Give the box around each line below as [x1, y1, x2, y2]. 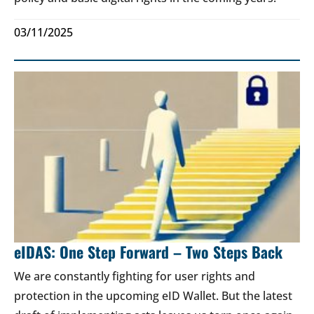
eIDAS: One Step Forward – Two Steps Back [14, 240, 282, 264]
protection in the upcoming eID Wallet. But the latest [14, 288, 292, 304]
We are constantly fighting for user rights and [14, 268, 255, 285]
